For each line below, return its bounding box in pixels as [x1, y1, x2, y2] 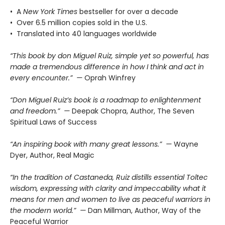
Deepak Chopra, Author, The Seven [72, 105, 194, 116]
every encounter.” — [10, 72, 84, 83]
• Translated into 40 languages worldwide [10, 28, 157, 39]
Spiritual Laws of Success [10, 117, 97, 127]
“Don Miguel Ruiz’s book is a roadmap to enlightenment [10, 94, 201, 105]
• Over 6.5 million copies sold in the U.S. [10, 17, 147, 28]
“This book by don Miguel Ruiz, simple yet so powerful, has [10, 50, 209, 61]
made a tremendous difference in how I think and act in [10, 61, 204, 72]
